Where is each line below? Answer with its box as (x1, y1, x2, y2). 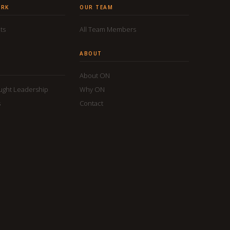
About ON (80, 70, 110, 80)
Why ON (80, 84, 105, 94)
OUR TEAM (80, 3, 113, 11)
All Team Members (80, 24, 136, 34)
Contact (80, 98, 103, 108)
